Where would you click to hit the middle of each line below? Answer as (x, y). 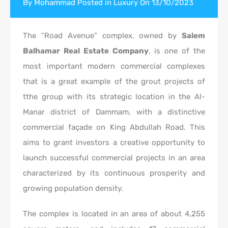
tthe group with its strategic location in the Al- (114, 97)
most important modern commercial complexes (114, 66)
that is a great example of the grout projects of (114, 81)
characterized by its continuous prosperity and (114, 173)
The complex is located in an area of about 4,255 (114, 214)
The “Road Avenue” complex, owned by (102, 36)
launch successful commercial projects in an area (114, 158)
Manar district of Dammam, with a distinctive (114, 112)
